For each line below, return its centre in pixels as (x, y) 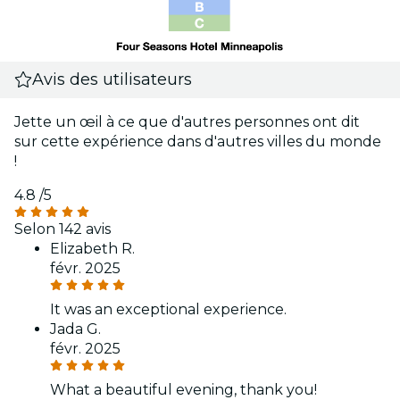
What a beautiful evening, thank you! (183, 389)
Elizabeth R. (92, 248)
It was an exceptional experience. (168, 309)
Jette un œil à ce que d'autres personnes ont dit (187, 121)
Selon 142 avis (62, 229)
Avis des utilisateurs (112, 79)
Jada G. (75, 329)
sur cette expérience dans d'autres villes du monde (198, 141)
